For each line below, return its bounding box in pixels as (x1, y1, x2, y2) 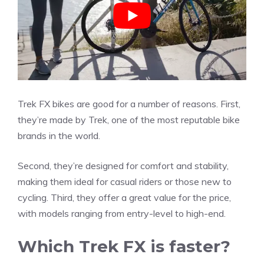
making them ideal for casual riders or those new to (18, 176, 232, 188)
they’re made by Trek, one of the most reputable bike (18, 114, 240, 126)
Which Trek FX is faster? (18, 236, 230, 257)
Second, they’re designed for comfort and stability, (18, 160, 229, 172)
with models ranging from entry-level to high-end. (18, 207, 226, 220)
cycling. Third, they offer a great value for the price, (18, 192, 231, 204)
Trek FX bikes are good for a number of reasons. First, (18, 98, 240, 110)
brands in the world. (18, 130, 100, 142)
